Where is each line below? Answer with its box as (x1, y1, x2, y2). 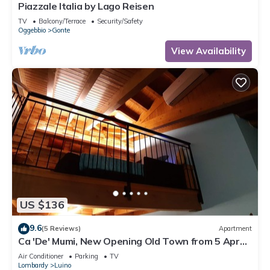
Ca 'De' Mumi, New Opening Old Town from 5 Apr (18, 234, 240, 247)
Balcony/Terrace (39, 16, 86, 25)
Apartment (219, 224, 252, 233)
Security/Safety (97, 16, 143, 25)
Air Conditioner (18, 251, 63, 260)
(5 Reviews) (42, 224, 81, 233)
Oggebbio (18, 25, 46, 34)
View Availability (171, 45, 246, 57)
